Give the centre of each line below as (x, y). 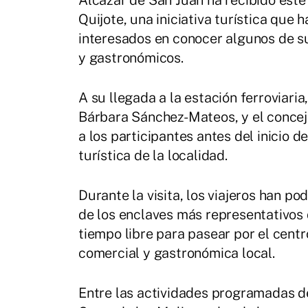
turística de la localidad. (153, 156)
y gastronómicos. (131, 58)
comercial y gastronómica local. (177, 253)
